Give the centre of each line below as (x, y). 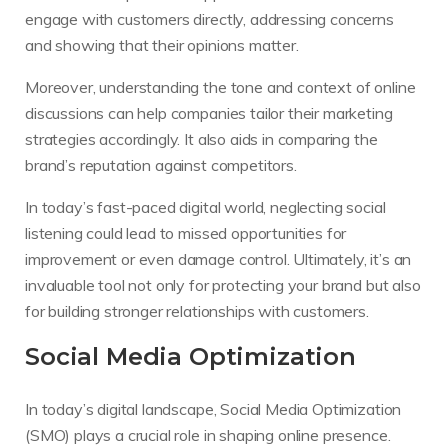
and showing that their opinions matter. (162, 45)
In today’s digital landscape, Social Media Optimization (213, 408)
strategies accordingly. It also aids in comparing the (201, 139)
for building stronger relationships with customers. (197, 311)
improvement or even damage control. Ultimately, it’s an (218, 259)
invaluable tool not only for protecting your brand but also (223, 285)
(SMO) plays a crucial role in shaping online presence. (208, 434)
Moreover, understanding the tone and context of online (220, 87)
